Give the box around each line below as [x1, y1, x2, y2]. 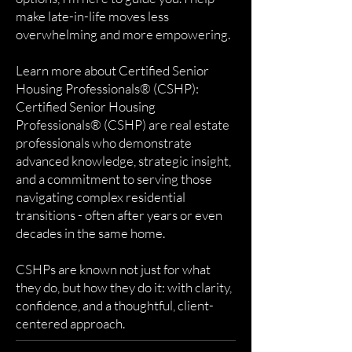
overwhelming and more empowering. [16, 26, 230, 42]
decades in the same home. [16, 225, 165, 241]
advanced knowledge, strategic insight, [16, 152, 231, 169]
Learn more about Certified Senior [16, 62, 209, 79]
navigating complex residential [16, 189, 185, 205]
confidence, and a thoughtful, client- [16, 297, 214, 313]
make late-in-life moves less [16, 8, 169, 24]
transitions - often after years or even [16, 207, 222, 223]
